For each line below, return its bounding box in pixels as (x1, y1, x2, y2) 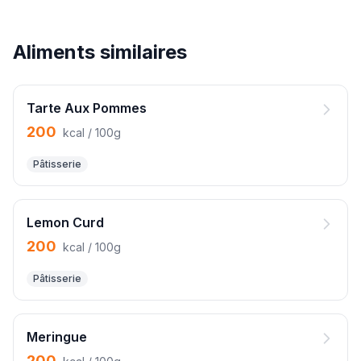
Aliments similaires (13, 40, 187, 64)
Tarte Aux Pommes (27, 100, 147, 116)
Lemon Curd (27, 214, 104, 230)
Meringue (27, 329, 87, 345)
